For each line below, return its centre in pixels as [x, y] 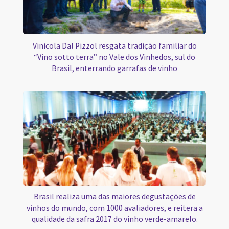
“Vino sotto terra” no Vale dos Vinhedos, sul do [114, 57]
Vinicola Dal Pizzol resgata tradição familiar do [114, 45]
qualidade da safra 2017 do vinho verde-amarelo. [114, 219]
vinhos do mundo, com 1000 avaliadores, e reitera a [114, 208]
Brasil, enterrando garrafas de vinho [114, 68]
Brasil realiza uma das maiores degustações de [114, 197]
